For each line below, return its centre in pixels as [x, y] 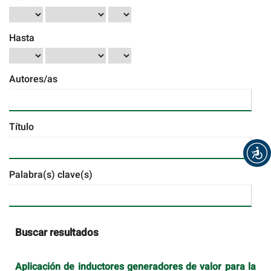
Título [21, 127]
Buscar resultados [57, 233]
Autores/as [33, 80]
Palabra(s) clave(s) [51, 175]
